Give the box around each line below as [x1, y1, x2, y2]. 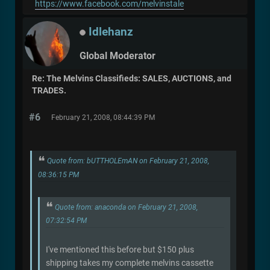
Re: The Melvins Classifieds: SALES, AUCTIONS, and [32, 73, 231, 84]
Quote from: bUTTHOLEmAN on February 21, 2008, [47, 156, 209, 165]
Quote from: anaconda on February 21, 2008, [55, 202, 198, 212]
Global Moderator [80, 49, 155, 61]
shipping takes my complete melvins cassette [46, 258, 213, 268]
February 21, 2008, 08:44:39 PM [51, 113, 155, 122]
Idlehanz [89, 25, 133, 39]
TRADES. [32, 85, 66, 96]
